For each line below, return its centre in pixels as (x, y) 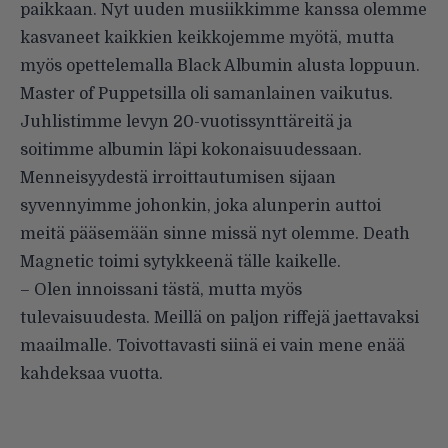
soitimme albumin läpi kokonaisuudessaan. (191, 150)
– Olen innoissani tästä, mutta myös (161, 290)
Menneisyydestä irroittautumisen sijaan (178, 178)
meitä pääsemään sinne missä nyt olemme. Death (215, 234)
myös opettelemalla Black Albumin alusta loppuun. (220, 66)
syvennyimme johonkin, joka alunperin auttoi (200, 206)
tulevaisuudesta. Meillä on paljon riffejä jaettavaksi (219, 318)
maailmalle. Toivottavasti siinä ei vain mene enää (212, 346)
